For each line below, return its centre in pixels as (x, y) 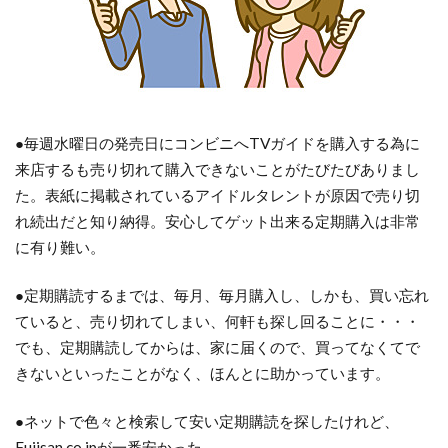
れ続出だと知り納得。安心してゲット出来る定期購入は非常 (217, 221)
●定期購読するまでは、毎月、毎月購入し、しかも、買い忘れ (222, 295)
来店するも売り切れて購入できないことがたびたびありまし (217, 169)
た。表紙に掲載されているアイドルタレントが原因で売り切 (217, 195)
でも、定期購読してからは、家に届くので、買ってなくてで (217, 347)
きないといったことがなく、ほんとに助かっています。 (202, 373)
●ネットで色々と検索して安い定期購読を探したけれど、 (207, 421)
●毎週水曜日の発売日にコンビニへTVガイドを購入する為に (217, 143)
